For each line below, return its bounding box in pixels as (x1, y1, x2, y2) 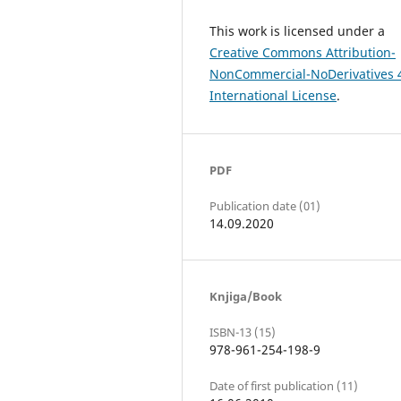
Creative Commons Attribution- (209, 43, 396, 61)
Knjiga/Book (209, 288, 282, 304)
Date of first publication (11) (209, 378, 358, 395)
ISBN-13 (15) (209, 324, 276, 341)
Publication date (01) (209, 198, 320, 214)
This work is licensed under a (209, 21, 385, 39)
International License (209, 86, 337, 104)
